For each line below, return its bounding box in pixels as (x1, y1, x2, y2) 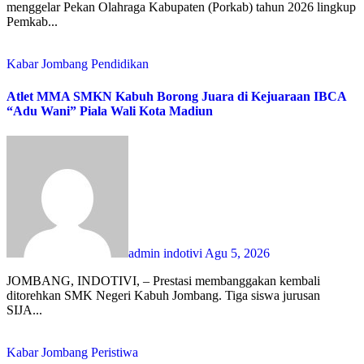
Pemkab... (6, 15, 58, 29)
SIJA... (6, 302, 42, 317)
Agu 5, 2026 (205, 245, 270, 260)
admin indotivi (128, 245, 205, 260)
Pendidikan (91, 57, 149, 71)
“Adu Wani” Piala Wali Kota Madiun (6, 103, 213, 118)
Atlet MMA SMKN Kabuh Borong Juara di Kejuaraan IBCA (6, 89, 346, 103)
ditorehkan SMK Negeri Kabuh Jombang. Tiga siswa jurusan (6, 288, 320, 302)
